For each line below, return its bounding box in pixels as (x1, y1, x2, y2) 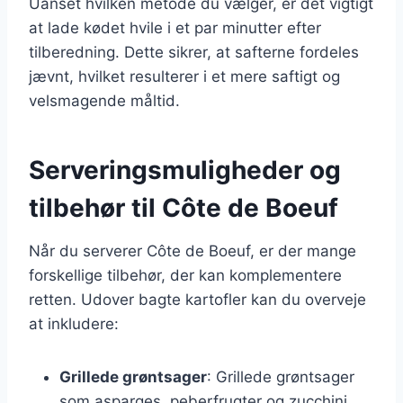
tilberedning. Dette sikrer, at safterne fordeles (29, 42, 359, 61)
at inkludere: (29, 314, 119, 333)
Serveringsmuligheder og (29, 154, 341, 185)
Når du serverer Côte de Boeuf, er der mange (29, 241, 356, 260)
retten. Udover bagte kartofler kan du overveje (29, 290, 366, 309)
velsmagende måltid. (29, 91, 180, 110)
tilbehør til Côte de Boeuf (29, 192, 338, 223)
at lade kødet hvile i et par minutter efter (29, 18, 321, 37)
